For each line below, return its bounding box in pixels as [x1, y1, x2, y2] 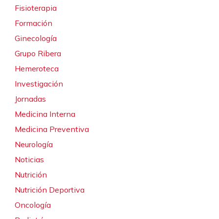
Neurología [15, 139, 53, 149]
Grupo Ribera [15, 48, 61, 58]
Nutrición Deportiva [15, 184, 85, 195]
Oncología [15, 199, 51, 210]
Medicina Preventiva [15, 124, 89, 134]
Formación [15, 18, 52, 28]
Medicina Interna [15, 109, 75, 119]
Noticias [15, 154, 44, 164]
